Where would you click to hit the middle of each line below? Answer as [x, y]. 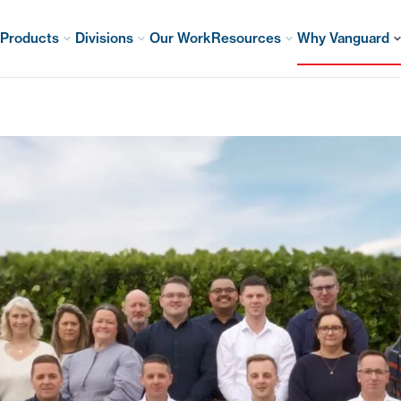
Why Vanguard [343, 38]
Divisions [104, 38]
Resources [246, 38]
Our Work [180, 38]
